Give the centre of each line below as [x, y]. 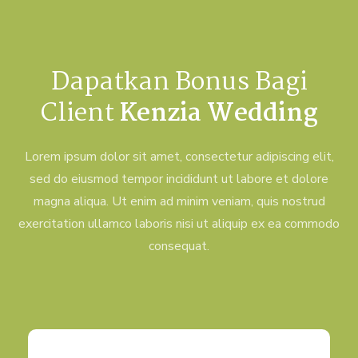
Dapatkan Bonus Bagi [179, 83]
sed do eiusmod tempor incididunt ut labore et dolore [179, 179]
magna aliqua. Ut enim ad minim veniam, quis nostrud [179, 201]
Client [80, 114]
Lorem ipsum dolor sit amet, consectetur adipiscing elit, [179, 157]
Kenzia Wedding [219, 114]
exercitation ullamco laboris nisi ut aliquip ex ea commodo [179, 224]
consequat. [179, 246]
